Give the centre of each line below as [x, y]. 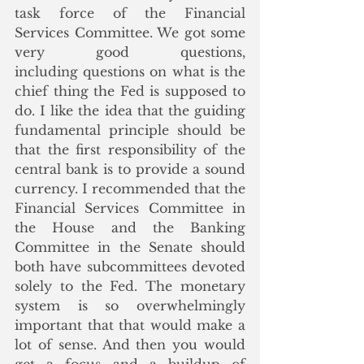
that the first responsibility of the [130, 149]
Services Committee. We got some [130, 32]
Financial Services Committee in [130, 208]
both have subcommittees [103, 266]
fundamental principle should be [130, 130]
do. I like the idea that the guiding [130, 110]
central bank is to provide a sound [130, 169]
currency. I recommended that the [130, 188]
